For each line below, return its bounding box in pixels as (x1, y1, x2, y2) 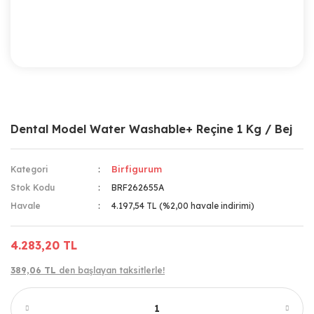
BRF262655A (111, 182, 165, 193)
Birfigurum (111, 163, 163, 175)
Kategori (11, 164, 48, 175)
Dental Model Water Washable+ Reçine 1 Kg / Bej (11, 122, 292, 136)
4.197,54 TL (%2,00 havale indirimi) (111, 200, 255, 211)
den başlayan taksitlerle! (59, 265, 165, 275)
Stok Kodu (11, 182, 55, 193)
